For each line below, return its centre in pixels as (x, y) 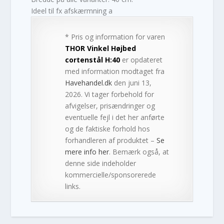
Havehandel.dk (89, 82)
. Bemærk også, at (139, 151)
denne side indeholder (101, 163)
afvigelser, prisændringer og (110, 105)
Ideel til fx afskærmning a (72, 10)
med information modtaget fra (115, 71)
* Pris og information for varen (115, 36)
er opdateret (141, 59)
